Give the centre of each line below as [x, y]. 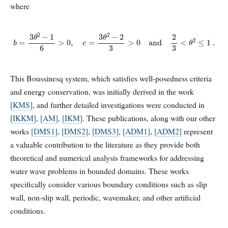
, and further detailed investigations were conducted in [119, 104]
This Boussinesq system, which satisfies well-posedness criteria [111, 78]
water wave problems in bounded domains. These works [99, 170]
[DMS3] [105, 131]
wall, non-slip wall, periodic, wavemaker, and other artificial [105, 197]
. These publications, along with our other [149, 118]
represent [197, 131]
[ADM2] [168, 131]
